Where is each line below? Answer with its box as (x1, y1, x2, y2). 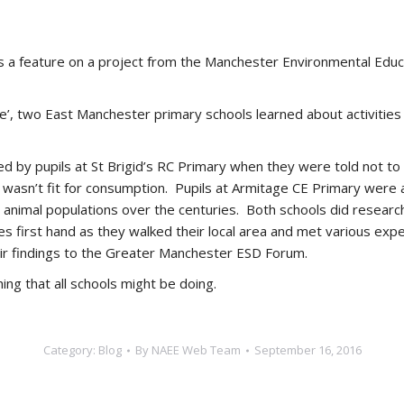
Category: (42, 342, 98, 358)
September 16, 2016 (253, 342, 362, 358)
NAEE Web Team (151, 342, 241, 358)
